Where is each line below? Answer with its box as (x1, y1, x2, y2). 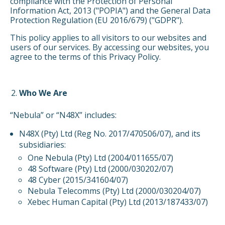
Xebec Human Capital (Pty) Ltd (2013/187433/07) (28, 196, 208, 208)
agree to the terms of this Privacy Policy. (10, 51, 161, 63)
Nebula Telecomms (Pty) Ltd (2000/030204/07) (28, 185, 201, 197)
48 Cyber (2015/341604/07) (28, 174, 129, 186)
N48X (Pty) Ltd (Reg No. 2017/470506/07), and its (19, 128, 200, 140)
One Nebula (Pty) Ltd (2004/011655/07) (28, 152, 174, 164)
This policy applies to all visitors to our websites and (10, 32, 206, 44)
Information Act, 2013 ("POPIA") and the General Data (10, 5, 210, 17)
